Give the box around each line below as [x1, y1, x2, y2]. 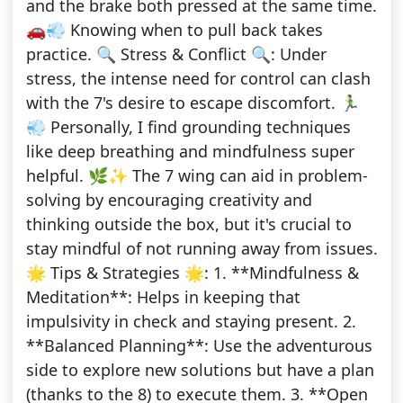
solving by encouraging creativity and [25, 189, 312, 211]
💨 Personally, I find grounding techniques [25, 116, 351, 139]
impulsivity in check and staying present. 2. [25, 310, 356, 333]
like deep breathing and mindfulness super [25, 140, 354, 163]
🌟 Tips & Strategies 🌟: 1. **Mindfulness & [25, 262, 359, 284]
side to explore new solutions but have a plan [25, 359, 374, 381]
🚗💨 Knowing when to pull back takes [25, 19, 323, 41]
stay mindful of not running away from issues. [25, 237, 378, 260]
